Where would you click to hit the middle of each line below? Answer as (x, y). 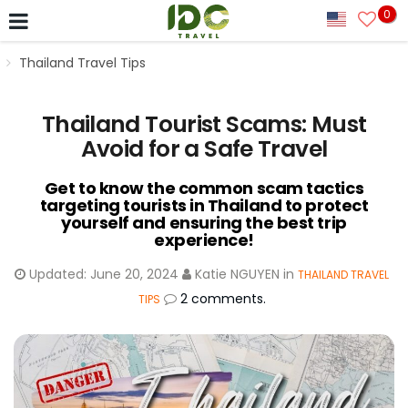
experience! (204, 240)
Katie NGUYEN (237, 274)
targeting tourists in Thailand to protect (204, 205)
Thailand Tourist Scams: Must (204, 124)
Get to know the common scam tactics (204, 188)
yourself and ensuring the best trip (204, 223)
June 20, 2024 (134, 274)
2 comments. (223, 299)
